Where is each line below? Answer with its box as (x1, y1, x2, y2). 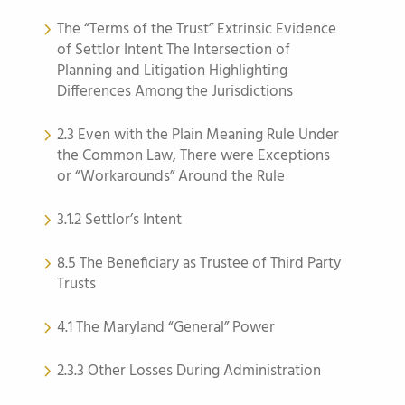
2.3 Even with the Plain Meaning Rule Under (57, 123, 339, 147)
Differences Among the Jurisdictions (57, 80, 293, 104)
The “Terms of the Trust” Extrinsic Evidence (57, 17, 336, 42)
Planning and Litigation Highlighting (57, 59, 287, 83)
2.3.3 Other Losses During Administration (57, 359, 321, 383)
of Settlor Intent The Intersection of (57, 38, 290, 62)
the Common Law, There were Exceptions (57, 144, 330, 168)
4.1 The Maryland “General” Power (57, 316, 275, 340)
